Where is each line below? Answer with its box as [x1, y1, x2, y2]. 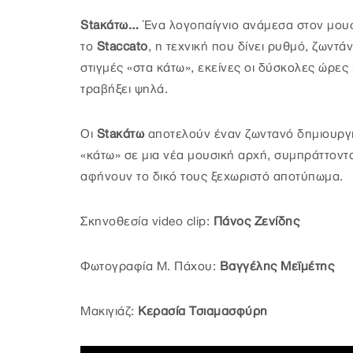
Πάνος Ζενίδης [213, 215, 299, 229]
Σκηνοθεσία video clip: [80, 215, 214, 229]
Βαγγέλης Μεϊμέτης [219, 260, 334, 273]
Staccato [96, 40, 148, 54]
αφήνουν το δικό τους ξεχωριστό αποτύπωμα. [80, 170, 344, 184]
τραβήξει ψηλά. [80, 83, 168, 96]
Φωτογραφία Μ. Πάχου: [80, 260, 220, 273]
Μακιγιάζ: [80, 305, 138, 318]
